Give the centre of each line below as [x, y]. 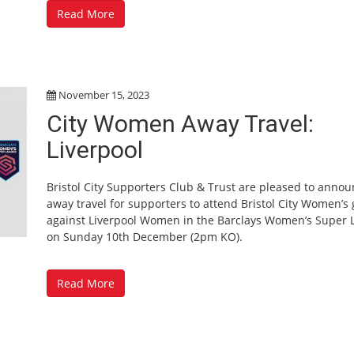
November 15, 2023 [104, 95]
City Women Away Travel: [180, 124]
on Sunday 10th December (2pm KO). [145, 237]
